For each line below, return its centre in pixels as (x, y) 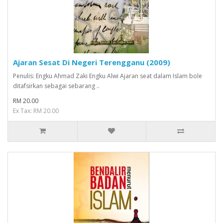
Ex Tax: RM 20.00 (36, 111)
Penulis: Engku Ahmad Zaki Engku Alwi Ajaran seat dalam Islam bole (108, 76)
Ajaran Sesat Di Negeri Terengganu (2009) (92, 62)
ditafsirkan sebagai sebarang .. (56, 86)
